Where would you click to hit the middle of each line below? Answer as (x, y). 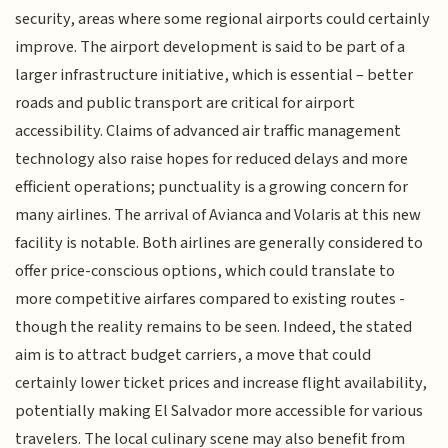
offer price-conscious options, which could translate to (205, 271)
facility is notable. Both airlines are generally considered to (219, 243)
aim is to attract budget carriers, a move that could (193, 355)
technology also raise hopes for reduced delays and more (212, 159)
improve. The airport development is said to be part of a (210, 47)
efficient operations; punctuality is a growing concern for (212, 187)
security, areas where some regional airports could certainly (223, 19)
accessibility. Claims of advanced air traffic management (208, 131)
